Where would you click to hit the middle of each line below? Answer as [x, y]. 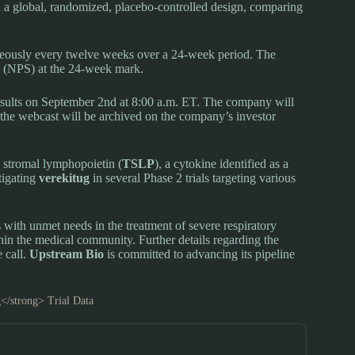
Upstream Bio [67, 254]
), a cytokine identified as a [221, 163]
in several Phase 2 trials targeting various [193, 177]
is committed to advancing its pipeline [199, 254]
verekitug [64, 177]
